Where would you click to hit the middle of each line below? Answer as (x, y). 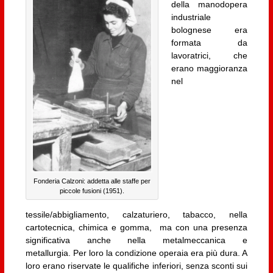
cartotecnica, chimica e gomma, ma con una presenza (136, 227)
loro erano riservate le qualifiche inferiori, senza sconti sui (136, 265)
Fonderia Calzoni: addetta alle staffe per (92, 181)
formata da (209, 42)
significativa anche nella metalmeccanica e (136, 240)
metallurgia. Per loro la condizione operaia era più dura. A (136, 253)
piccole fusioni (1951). (92, 190)
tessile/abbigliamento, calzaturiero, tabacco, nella (136, 214)
